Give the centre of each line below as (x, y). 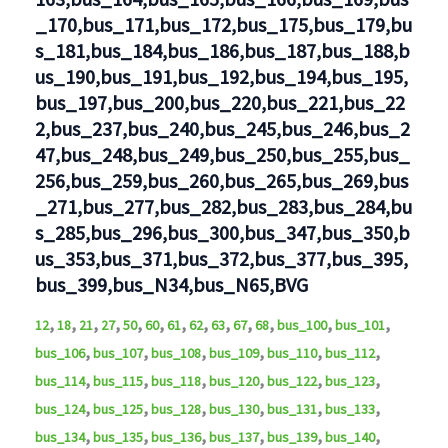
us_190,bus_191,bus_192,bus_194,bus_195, (221, 77)
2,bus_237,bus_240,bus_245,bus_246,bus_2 (222, 129)
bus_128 (175, 409)
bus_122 (291, 381)
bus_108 (175, 353)
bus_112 (349, 353)
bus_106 (59, 353)
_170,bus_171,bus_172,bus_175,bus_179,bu (223, 25)
